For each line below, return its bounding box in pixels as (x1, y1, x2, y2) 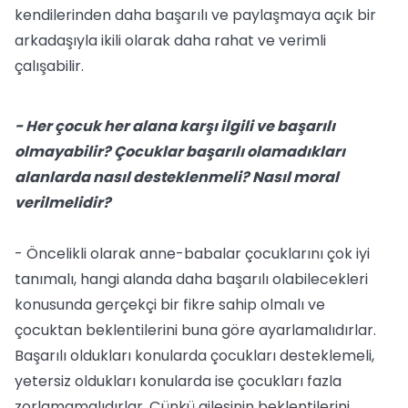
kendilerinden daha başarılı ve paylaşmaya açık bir (15, 5, 376, 25)
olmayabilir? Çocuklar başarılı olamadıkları (15, 141, 345, 162)
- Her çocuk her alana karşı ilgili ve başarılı (15, 116, 335, 137)
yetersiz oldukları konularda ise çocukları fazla (15, 371, 342, 392)
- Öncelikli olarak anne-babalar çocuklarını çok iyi (15, 243, 370, 264)
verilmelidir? (15, 192, 111, 213)
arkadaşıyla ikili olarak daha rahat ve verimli (15, 30, 326, 51)
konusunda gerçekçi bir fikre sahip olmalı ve (15, 294, 325, 315)
